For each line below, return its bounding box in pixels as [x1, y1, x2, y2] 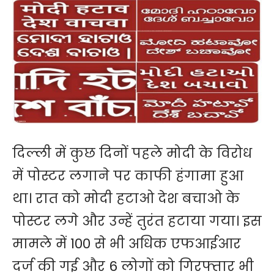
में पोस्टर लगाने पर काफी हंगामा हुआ [12, 166, 243, 186]
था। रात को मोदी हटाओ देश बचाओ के [12, 189, 240, 209]
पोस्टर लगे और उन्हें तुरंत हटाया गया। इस [12, 212, 262, 231]
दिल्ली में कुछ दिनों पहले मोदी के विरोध [12, 144, 252, 163]
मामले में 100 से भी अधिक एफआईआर [12, 234, 241, 254]
